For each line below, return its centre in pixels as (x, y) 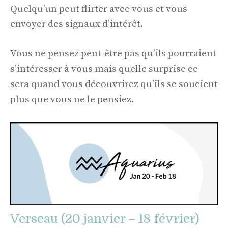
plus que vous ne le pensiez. (72, 100)
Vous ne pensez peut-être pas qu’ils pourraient (113, 54)
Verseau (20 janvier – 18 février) (105, 219)
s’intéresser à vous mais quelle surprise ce (104, 69)
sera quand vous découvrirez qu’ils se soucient (114, 84)
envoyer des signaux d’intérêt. (77, 24)
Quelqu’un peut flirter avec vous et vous (99, 9)
